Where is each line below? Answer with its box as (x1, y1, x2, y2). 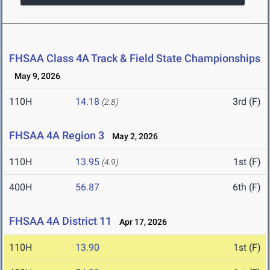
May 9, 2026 (9, 71, 60, 81)
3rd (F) (233, 96, 261, 108)
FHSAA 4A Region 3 (9, 129, 104, 142)
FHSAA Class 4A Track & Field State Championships (9, 52, 260, 65)
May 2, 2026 (107, 131, 158, 142)
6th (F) (233, 181, 261, 193)
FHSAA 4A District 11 (9, 215, 111, 228)
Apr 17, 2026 (114, 217, 167, 227)
